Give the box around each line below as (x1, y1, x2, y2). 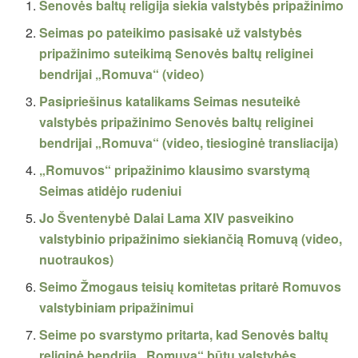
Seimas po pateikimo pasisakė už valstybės (39, 23, 303, 42)
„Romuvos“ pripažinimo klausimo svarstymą (39, 161, 311, 180)
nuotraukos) (39, 250, 114, 269)
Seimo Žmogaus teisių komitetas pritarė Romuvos (39, 277, 342, 296)
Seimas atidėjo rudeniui (39, 181, 182, 201)
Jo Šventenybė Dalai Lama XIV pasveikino (39, 209, 295, 228)
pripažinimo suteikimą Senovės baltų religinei (39, 44, 314, 63)
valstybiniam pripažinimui (39, 298, 194, 317)
